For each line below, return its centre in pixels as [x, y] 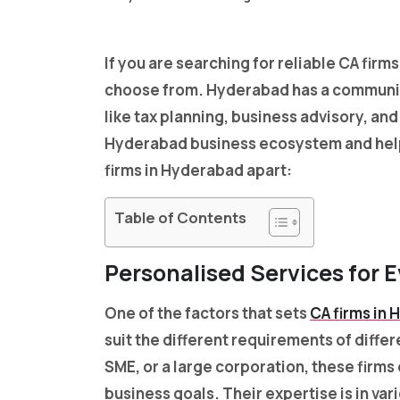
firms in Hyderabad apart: [198, 171]
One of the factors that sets [207, 313]
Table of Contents [180, 218]
